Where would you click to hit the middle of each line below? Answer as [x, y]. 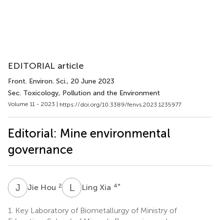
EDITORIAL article [46, 66]
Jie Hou [43, 187]
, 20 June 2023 [91, 81]
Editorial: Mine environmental [89, 133]
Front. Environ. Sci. [37, 81]
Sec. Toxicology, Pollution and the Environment [84, 93]
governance [40, 149]
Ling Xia [97, 187]
